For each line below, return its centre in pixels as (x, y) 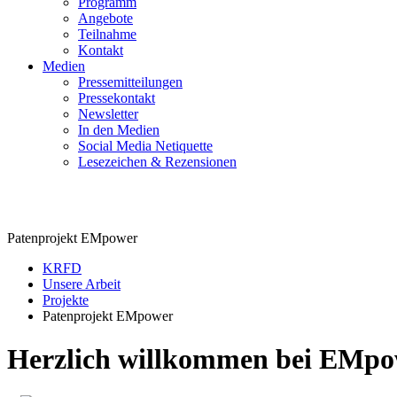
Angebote (105, 18)
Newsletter (108, 114)
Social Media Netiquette (145, 146)
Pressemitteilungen (130, 82)
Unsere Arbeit (82, 284)
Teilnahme (107, 34)
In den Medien (119, 130)
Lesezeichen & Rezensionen (157, 162)
